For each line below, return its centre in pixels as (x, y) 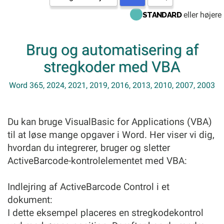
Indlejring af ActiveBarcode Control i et (88, 187)
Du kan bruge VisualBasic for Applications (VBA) (110, 122)
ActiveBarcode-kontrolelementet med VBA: (97, 161)
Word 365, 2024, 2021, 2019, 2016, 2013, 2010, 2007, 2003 (112, 85)
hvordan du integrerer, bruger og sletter (89, 148)
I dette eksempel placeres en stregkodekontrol (105, 213)
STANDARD (162, 15)
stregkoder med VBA (112, 67)
